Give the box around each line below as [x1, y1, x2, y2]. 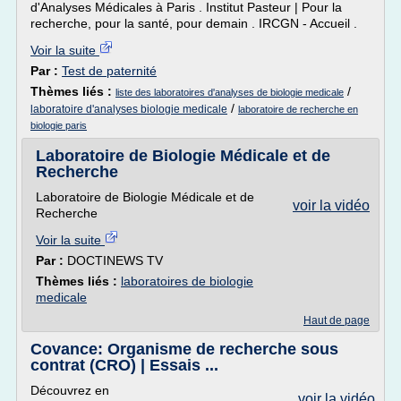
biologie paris [30, 120, 87, 131]
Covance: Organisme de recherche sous [30, 340, 338, 358]
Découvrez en [30, 383, 109, 397]
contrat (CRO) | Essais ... [30, 356, 218, 374]
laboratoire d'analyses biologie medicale [30, 103, 227, 115]
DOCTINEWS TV [67, 253, 163, 268]
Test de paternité [62, 64, 157, 78]
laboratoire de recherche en [238, 104, 358, 115]
